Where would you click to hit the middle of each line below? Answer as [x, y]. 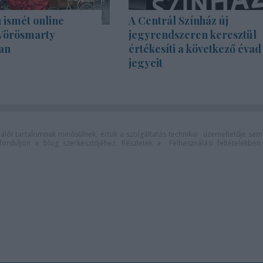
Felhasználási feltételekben [215, 143]
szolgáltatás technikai [162, 134]
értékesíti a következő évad [195, 49]
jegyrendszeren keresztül [193, 35]
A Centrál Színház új [178, 21]
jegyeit [146, 63]
